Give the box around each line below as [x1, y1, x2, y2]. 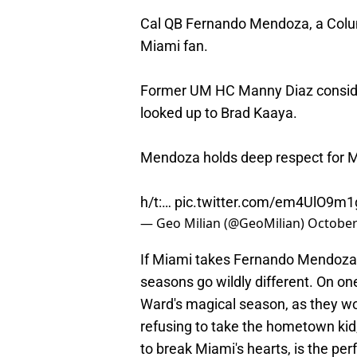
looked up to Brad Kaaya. [140, 104, 297, 122]
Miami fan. [140, 37, 208, 55]
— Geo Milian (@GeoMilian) [140, 214, 308, 233]
